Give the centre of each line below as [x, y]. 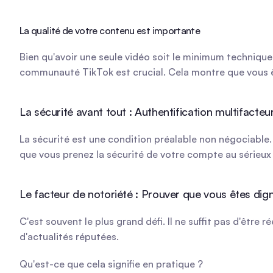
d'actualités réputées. [69, 236]
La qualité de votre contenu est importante [110, 30]
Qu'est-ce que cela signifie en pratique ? [111, 264]
